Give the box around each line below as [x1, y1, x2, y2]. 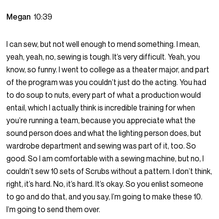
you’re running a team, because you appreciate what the [6, 115, 196, 126]
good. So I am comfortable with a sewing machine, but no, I [6, 153, 204, 164]
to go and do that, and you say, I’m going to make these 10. [6, 192, 203, 202]
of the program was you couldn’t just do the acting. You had [6, 77, 207, 88]
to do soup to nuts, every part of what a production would [6, 90, 201, 100]
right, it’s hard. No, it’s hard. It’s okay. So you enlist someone [6, 179, 204, 189]
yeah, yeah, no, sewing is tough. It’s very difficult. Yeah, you [6, 52, 200, 62]
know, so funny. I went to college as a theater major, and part [6, 65, 210, 75]
